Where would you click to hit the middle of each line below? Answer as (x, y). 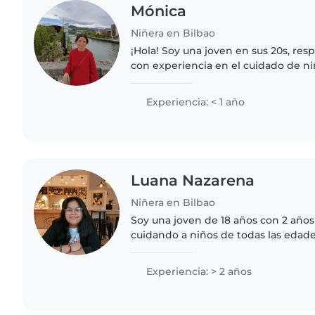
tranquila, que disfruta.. (189, 264)
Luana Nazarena (193, 180)
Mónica (159, 11)
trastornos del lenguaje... (193, 95)
